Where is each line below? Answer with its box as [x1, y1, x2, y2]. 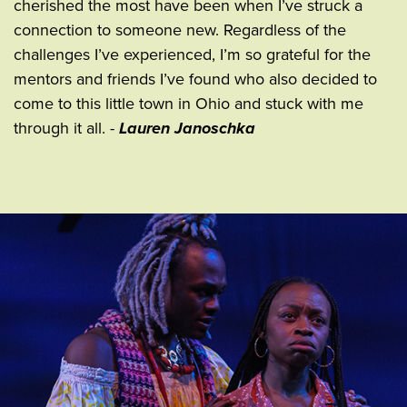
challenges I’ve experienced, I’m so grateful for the [14, 42, 371, 66]
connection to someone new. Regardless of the [14, 17, 346, 42]
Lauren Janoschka [119, 115, 255, 140]
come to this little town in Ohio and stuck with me [14, 91, 363, 115]
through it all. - [14, 115, 119, 140]
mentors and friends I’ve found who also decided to [14, 66, 377, 91]
